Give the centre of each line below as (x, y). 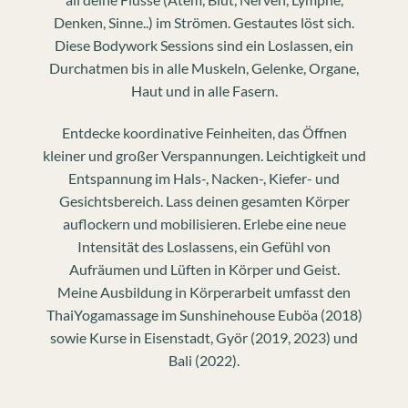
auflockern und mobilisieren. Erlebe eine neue (204, 224)
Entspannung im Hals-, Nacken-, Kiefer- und (204, 178)
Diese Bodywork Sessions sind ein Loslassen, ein (204, 46)
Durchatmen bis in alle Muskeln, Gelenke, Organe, (204, 68)
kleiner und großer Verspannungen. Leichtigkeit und (204, 156)
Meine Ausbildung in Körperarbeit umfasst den (204, 292)
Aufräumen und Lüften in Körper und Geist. (204, 270)
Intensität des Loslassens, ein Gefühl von (204, 247)
